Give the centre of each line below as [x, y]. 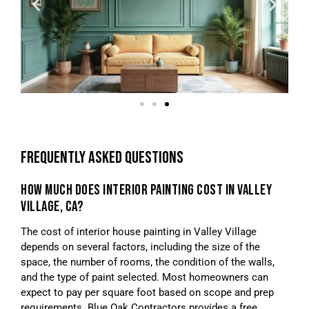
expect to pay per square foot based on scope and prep [147, 292]
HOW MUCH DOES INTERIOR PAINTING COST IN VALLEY [146, 190]
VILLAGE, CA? [52, 207]
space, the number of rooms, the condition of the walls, [148, 262]
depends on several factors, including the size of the [140, 247]
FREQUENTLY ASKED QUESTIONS [102, 158]
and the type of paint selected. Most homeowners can [144, 277]
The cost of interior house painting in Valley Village [139, 232]
